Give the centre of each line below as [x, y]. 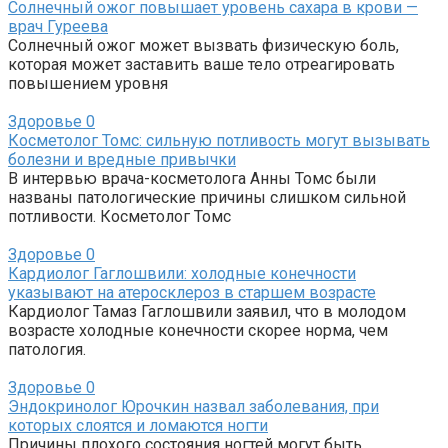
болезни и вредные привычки [122, 159]
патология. [47, 349]
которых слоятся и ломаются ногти [138, 425]
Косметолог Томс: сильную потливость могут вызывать [219, 140]
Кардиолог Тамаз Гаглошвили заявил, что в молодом [207, 311]
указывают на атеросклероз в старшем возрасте [192, 292]
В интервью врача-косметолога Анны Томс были [192, 178]
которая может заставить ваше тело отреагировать [201, 64]
